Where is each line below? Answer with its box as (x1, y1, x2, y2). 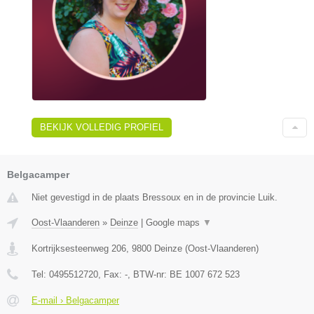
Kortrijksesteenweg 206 (32, 243, 126, 254)
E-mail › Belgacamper (32, 295, 119, 306)
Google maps (146, 217, 203, 228)
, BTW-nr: (128, 269, 170, 280)
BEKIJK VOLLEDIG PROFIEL (40, 122, 163, 133)
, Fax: (98, 269, 125, 280)
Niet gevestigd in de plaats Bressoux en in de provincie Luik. (32, 192, 278, 203)
